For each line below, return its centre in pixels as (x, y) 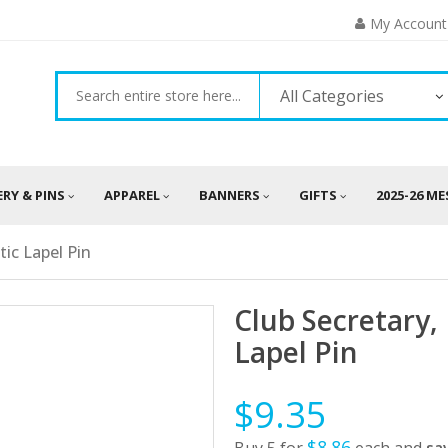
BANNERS (229, 195)
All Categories (332, 96)
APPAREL (132, 195)
